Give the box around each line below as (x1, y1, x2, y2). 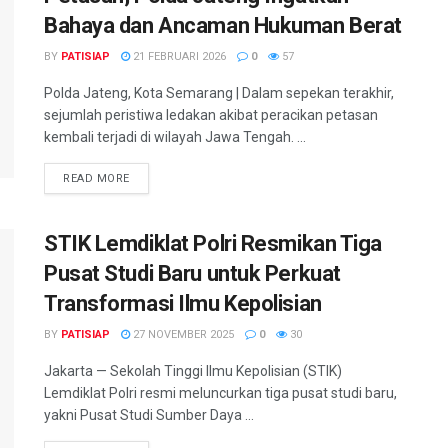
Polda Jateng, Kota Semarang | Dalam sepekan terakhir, (44, 85, 394, 101)
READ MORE (63, 172, 130, 185)
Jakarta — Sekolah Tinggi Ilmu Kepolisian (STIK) (44, 363, 342, 379)
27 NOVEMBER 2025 (130, 328, 234, 341)
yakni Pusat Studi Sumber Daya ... (44, 407, 254, 423)
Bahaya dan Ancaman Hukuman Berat (44, 13, 402, 38)
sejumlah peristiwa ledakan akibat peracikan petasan (44, 107, 378, 123)
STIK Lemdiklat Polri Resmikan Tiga (44, 231, 383, 256)
